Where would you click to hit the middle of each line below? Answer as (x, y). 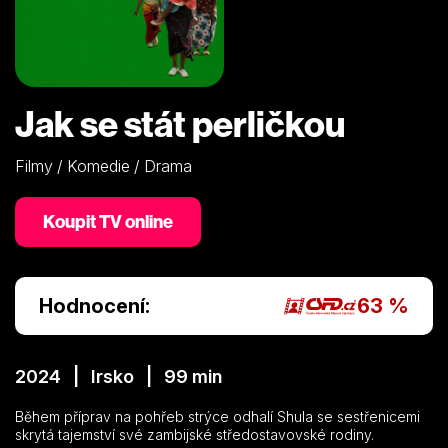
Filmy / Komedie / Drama (103, 165)
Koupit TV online (108, 221)
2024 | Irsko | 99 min (118, 376)
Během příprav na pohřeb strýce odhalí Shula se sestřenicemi (217, 416)
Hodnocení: (94, 305)
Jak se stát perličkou (180, 123)
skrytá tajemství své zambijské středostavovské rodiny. (194, 434)
